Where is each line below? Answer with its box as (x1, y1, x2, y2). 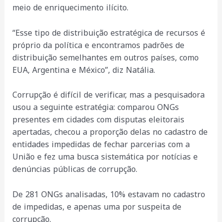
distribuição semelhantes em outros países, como (12, 50, 199, 65)
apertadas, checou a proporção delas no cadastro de (12, 124, 208, 140)
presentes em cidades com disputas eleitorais (12, 112, 184, 128)
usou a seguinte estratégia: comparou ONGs (12, 100, 179, 115)
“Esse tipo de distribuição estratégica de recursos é (12, 25, 205, 41)
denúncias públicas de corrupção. (12, 162, 137, 177)
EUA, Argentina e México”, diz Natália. (12, 62, 155, 78)
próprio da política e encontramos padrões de (12, 37, 184, 53)
